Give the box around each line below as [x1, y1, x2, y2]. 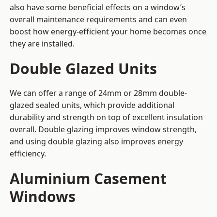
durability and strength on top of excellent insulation [10, 112, 203, 123]
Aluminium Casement [10, 169, 167, 189]
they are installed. [10, 38, 75, 49]
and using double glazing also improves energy [10, 136, 183, 147]
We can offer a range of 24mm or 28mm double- [10, 88, 187, 99]
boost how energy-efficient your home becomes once [10, 26, 206, 37]
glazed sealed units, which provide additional [10, 100, 174, 111]
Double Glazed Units [10, 59, 157, 79]
